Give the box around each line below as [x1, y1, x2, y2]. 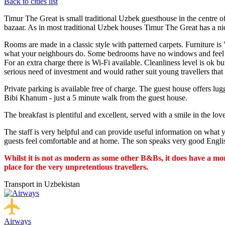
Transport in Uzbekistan [4, 179, 80, 188]
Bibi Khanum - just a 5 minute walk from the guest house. [4, 93, 187, 102]
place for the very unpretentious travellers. [4, 162, 148, 171]
